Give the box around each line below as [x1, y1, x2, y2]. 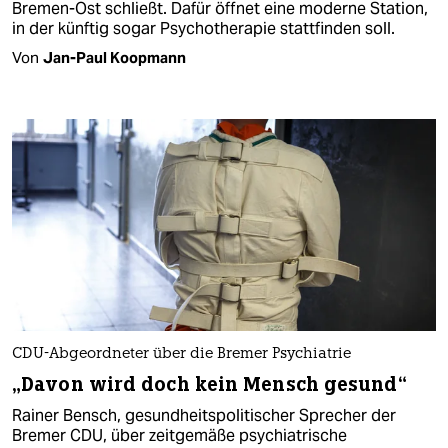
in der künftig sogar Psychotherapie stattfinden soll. [12, 17, 395, 39]
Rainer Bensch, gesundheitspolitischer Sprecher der [12, 405, 396, 427]
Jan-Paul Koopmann [43, 47, 186, 67]
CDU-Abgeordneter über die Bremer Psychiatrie [12, 347, 351, 363]
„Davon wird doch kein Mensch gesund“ [12, 372, 407, 398]
